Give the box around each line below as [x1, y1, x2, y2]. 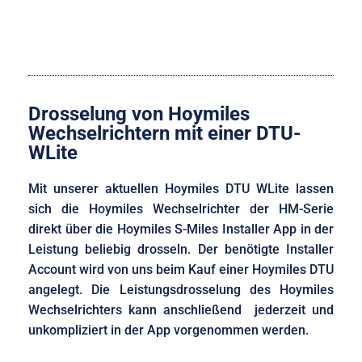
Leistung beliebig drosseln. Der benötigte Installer [28, 242, 334, 258]
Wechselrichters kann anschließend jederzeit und [28, 302, 334, 318]
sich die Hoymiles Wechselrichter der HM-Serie [28, 201, 334, 217]
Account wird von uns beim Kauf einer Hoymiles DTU [28, 262, 334, 278]
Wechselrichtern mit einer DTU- [28, 122, 301, 145]
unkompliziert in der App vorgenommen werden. [28, 322, 309, 339]
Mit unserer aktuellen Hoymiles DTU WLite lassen [28, 181, 334, 197]
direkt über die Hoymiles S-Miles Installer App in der [28, 221, 334, 238]
